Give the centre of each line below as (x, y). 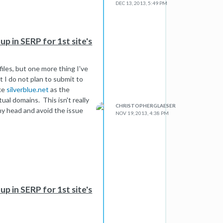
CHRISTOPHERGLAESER (146, 106)
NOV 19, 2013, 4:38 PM (142, 113)
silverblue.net (28, 89)
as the (59, 89)
